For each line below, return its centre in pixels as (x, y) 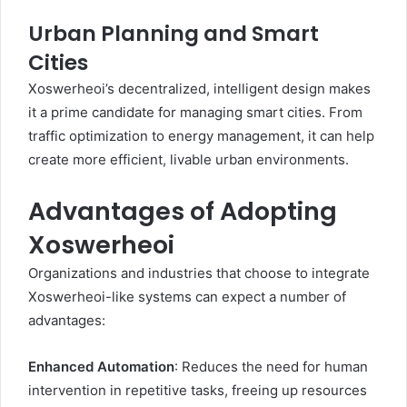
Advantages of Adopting (183, 211)
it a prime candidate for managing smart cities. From (195, 112)
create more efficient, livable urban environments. (189, 159)
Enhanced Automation (101, 367)
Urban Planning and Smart (174, 34)
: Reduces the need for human (271, 367)
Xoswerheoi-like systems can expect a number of (187, 297)
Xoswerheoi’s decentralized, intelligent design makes (199, 89)
